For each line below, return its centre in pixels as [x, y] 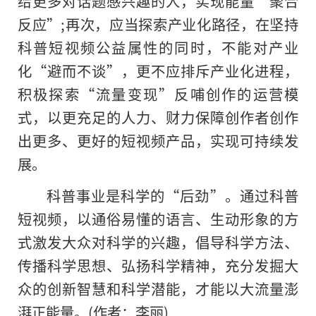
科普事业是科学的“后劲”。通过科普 [172, 196]
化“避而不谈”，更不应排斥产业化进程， [158, 71]
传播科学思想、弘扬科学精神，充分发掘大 [158, 266]
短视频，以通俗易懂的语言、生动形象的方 [158, 219]
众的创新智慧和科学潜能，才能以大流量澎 [158, 289]
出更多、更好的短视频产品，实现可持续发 [158, 141]
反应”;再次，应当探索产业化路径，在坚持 [158, 24]
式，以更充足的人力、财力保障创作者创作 [158, 117]
